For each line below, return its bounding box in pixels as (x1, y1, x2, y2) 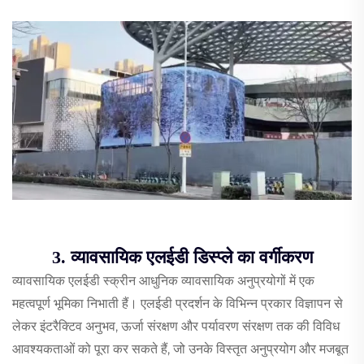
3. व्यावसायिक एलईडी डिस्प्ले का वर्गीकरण (51, 246, 313, 267)
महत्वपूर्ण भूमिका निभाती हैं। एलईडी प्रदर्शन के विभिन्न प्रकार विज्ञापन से (12, 295, 343, 311)
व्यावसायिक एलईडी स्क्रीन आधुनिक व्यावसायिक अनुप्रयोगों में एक (12, 272, 314, 288)
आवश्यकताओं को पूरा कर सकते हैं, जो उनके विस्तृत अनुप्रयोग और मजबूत (12, 340, 349, 357)
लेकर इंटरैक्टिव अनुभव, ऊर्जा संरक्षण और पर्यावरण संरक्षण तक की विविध (12, 318, 340, 334)
